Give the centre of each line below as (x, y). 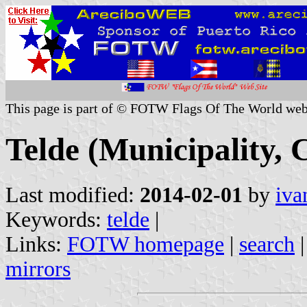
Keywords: (56, 219)
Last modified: (73, 195)
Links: (36, 244)
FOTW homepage (146, 244)
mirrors (38, 269)
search (267, 244)
